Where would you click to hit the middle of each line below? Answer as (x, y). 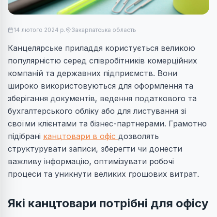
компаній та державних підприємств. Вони (93, 73)
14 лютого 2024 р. (39, 30)
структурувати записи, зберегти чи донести (95, 149)
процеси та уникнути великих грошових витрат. (103, 174)
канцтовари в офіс (81, 136)
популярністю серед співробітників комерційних (102, 61)
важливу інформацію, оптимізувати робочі (91, 162)
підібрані (25, 136)
